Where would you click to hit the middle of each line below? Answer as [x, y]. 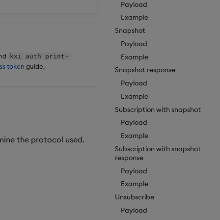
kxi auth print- [39, 56]
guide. [34, 66]
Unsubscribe [135, 197]
